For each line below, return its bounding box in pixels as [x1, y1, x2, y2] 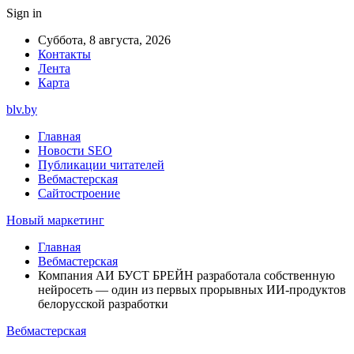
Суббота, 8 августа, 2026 [38, 33, 171, 47]
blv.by [6, 103, 37, 116]
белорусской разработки [38, 297, 168, 311]
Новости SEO [38, 144, 112, 157]
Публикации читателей [38, 158, 164, 171]
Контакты [38, 47, 91, 61]
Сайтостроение [38, 186, 120, 200]
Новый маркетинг [6, 213, 104, 227]
